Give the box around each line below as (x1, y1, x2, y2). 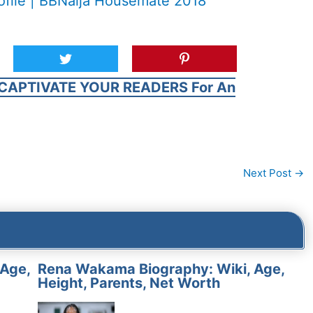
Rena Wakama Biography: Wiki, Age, (37, 260, 284, 277)
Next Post (242, 166, 294, 180)
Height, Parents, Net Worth (37, 274, 220, 291)
